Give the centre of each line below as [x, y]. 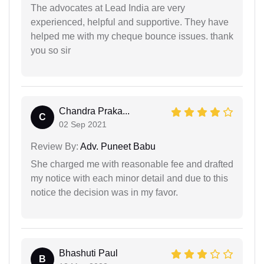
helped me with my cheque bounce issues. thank [132, 36]
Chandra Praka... [94, 111]
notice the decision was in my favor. [104, 192]
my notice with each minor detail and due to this [129, 178]
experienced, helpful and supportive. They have [130, 22]
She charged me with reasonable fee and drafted [132, 164]
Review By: [55, 146]
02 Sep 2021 [83, 124]
